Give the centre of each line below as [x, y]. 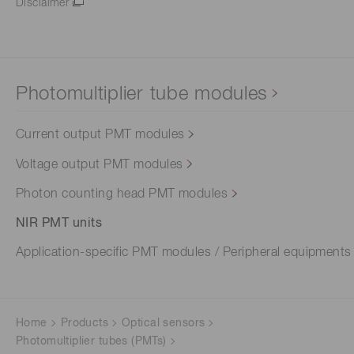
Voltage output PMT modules [100, 165]
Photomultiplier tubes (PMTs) [91, 341]
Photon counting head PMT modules [122, 194]
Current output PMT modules [100, 136]
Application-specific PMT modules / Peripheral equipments [184, 252]
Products [85, 323]
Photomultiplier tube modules [142, 94]
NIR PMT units [59, 223]
